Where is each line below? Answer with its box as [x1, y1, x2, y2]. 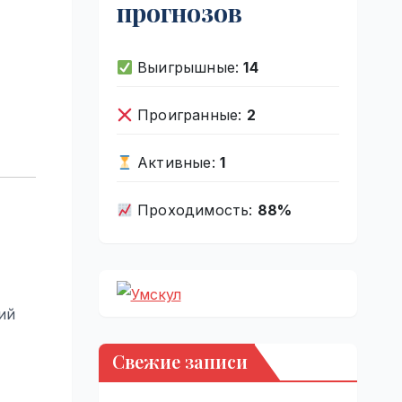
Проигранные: [132, 105, 247, 124]
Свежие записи [111, 348, 248, 373]
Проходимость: [132, 200, 258, 219]
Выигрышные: [132, 57, 244, 76]
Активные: [132, 153, 220, 171]
